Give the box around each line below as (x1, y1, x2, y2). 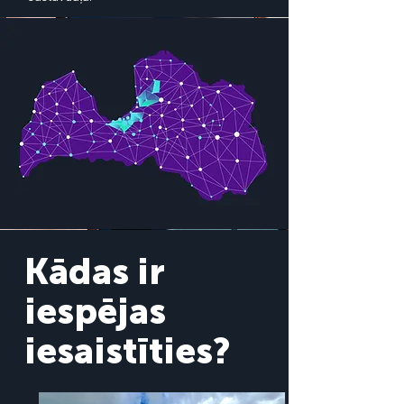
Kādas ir (24, 250, 165, 293)
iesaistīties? (24, 329, 231, 372)
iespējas (24, 289, 166, 333)
